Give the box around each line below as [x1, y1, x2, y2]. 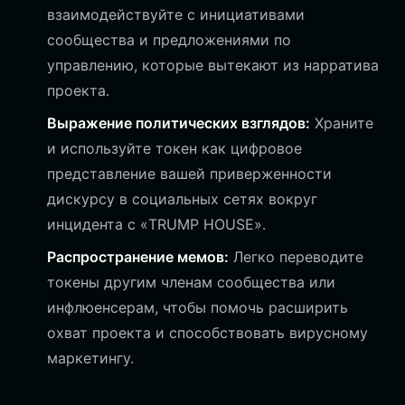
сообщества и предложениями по [47, 31, 291, 49]
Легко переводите [229, 248, 363, 266]
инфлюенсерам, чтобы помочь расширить [47, 298, 348, 316]
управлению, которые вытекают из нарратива [47, 56, 379, 74]
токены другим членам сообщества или [47, 273, 335, 291]
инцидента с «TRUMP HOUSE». [47, 215, 266, 233]
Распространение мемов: [47, 248, 229, 266]
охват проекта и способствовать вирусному [47, 324, 368, 342]
